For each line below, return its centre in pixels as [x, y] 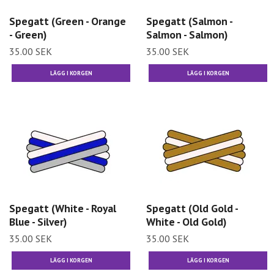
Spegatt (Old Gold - [192, 209]
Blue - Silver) [38, 222]
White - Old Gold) [186, 222]
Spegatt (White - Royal [63, 209]
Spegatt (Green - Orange [68, 21]
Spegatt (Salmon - [189, 21]
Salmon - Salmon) [187, 34]
